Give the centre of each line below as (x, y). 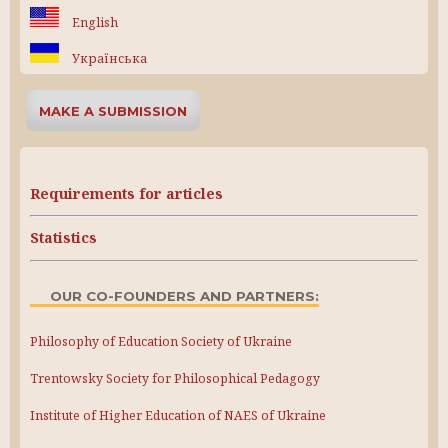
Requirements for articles (126, 193)
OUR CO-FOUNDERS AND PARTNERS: (184, 295)
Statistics (63, 238)
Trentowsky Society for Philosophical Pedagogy (175, 379)
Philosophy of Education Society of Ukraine (161, 341)
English (93, 22)
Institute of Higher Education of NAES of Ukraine (178, 416)
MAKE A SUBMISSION (113, 110)
